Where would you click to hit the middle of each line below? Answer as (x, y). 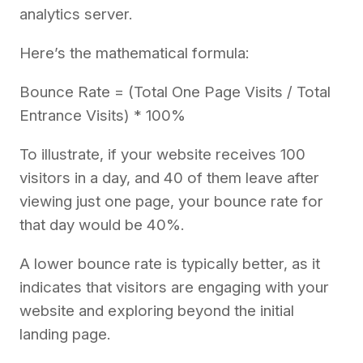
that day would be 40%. (102, 225)
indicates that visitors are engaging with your (174, 288)
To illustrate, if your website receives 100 (162, 155)
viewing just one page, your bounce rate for (171, 202)
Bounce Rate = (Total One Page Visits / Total (175, 92)
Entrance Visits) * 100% (102, 116)
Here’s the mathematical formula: (136, 53)
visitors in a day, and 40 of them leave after (169, 178)
